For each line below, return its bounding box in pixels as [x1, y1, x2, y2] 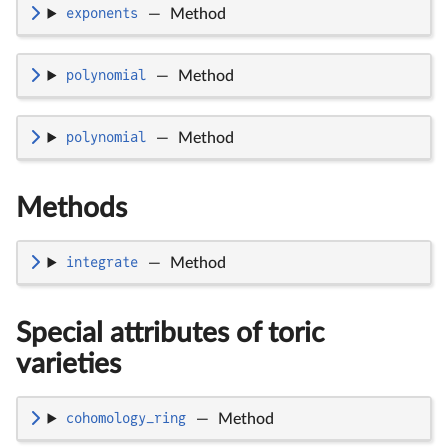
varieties [16, 349, 121, 378]
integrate [65, 254, 138, 271]
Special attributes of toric [16, 318, 324, 347]
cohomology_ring [65, 410, 186, 427]
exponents [65, 5, 138, 22]
